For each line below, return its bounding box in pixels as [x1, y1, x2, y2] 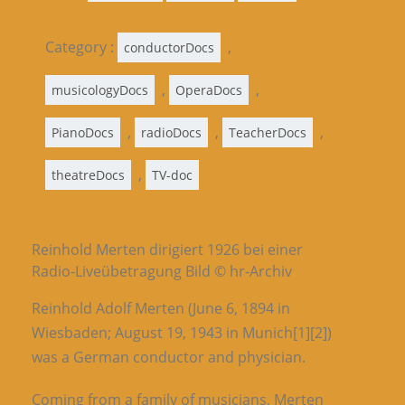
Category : [45, 36, 118, 57]
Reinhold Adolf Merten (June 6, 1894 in [32, 297, 290, 318]
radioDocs [141, 123, 202, 141]
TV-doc [152, 165, 193, 184]
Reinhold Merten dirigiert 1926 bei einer [32, 239, 303, 259]
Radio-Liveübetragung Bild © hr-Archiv [32, 260, 292, 281]
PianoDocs [52, 123, 114, 141]
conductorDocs [124, 38, 214, 56]
